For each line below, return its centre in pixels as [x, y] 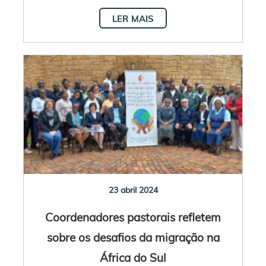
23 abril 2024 [133, 190]
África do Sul [133, 257]
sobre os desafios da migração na [133, 237]
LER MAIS [133, 18]
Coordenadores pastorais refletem [133, 217]
